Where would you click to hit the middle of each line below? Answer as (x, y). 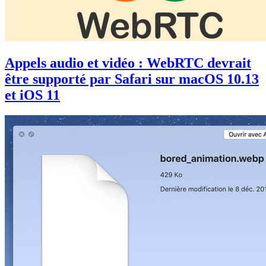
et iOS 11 (32, 95)
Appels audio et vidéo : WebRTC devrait (128, 63)
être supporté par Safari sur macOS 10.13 (132, 79)
